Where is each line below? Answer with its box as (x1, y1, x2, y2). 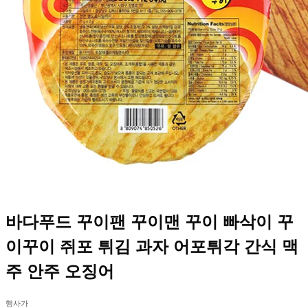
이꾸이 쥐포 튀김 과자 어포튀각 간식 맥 (5, 237, 298, 256)
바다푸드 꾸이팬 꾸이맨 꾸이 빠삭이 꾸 (5, 212, 294, 232)
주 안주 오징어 (5, 262, 114, 281)
